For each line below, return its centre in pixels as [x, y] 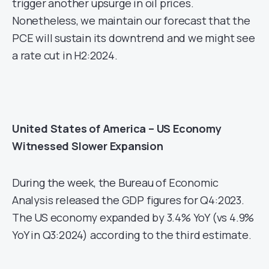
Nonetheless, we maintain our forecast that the [131, 21]
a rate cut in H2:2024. [65, 56]
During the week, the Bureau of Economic [116, 183]
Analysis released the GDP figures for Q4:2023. [128, 200]
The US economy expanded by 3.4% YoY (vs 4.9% [133, 218]
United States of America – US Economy [117, 129]
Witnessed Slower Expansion [88, 146]
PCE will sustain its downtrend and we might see [134, 38]
